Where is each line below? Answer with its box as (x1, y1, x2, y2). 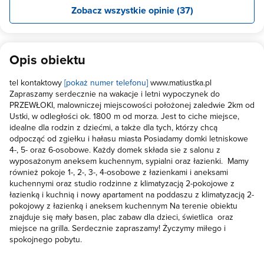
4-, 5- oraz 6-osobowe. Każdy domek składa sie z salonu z (9, 143, 220, 156)
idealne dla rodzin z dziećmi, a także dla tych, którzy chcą (9, 121, 217, 133)
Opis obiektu (9, 49, 85, 69)
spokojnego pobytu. (9, 233, 84, 245)
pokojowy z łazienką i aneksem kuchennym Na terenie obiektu (9, 199, 237, 212)
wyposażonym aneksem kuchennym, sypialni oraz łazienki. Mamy (9, 154, 249, 167)
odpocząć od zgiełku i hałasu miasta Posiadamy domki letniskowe (9, 132, 248, 144)
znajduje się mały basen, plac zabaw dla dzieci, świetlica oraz (9, 210, 233, 223)
